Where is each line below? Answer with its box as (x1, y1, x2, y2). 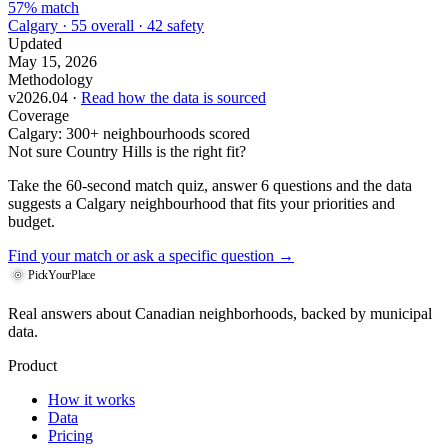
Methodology (8, 71, 93, 89)
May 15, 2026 (8, 53, 97, 71)
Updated (8, 35, 62, 53)
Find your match (8, 247, 112, 265)
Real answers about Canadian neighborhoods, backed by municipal (8, 305, 432, 323)
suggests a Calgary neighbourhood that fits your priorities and (8, 195, 395, 213)
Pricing (48, 427, 93, 445)
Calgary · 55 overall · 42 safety (8, 17, 204, 35)
